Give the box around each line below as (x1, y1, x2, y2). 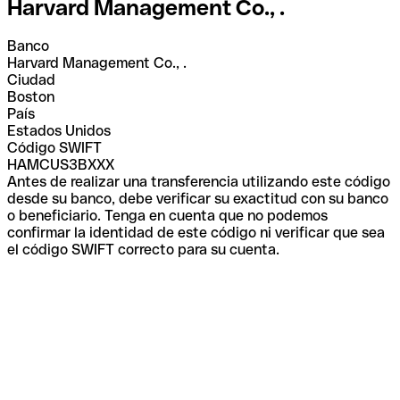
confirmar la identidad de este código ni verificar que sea (7, 223, 385, 241)
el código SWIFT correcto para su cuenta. (7, 240, 279, 258)
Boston (7, 87, 54, 105)
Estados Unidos (7, 121, 111, 139)
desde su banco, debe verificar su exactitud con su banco (7, 189, 388, 207)
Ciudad (7, 71, 55, 88)
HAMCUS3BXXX (7, 155, 114, 173)
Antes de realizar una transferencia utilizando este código (7, 172, 390, 190)
